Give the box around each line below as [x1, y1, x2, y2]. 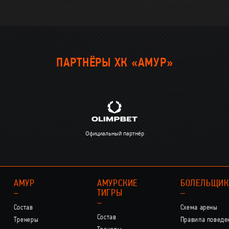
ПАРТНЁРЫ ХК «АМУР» [56, 57, 173, 70]
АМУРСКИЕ [97, 179, 138, 189]
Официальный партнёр [85, 130, 144, 137]
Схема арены [180, 204, 218, 212]
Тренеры [13, 216, 39, 224]
